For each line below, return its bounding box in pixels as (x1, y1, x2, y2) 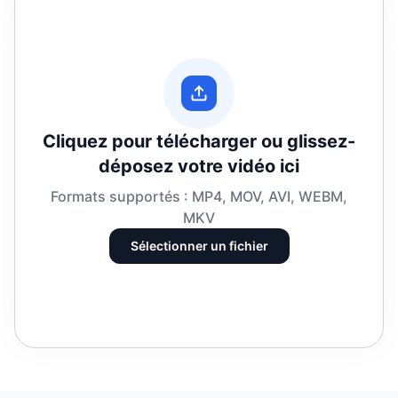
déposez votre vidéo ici (99, 155, 299, 177)
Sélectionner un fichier (130, 238, 268, 253)
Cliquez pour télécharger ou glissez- (43, 131, 355, 152)
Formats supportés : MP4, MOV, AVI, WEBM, (51, 187, 347, 205)
